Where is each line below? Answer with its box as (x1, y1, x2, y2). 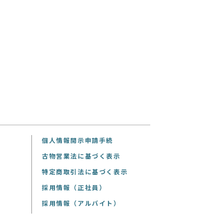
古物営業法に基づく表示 (42, 151, 121, 161)
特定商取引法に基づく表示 (42, 167, 128, 177)
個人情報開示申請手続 (42, 136, 113, 145)
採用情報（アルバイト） (42, 198, 121, 208)
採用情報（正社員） (42, 183, 107, 192)
